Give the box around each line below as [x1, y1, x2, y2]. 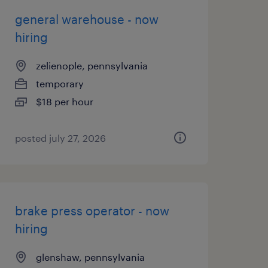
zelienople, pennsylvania [35, 60, 148, 71]
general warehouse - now [14, 12, 159, 26]
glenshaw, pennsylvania [35, 251, 145, 263]
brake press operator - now [14, 203, 169, 218]
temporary [35, 78, 84, 89]
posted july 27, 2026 [14, 132, 106, 144]
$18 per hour [35, 96, 93, 107]
